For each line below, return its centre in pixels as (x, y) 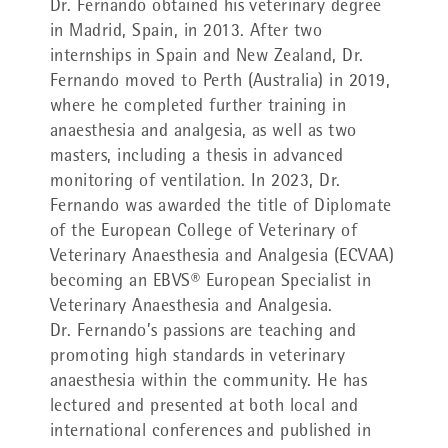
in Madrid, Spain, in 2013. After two (186, 33)
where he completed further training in (198, 108)
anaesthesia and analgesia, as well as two (203, 133)
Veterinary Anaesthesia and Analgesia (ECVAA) (222, 258)
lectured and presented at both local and (204, 408)
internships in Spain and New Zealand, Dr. (207, 58)
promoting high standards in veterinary (198, 358)
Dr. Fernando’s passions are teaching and (203, 333)
